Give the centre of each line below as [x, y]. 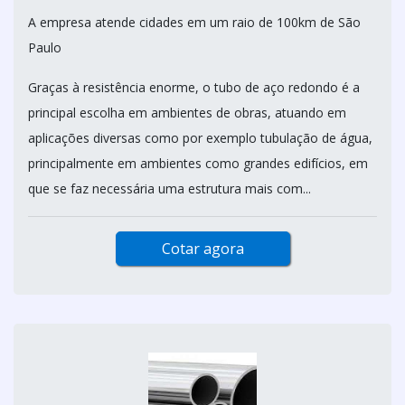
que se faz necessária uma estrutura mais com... [170, 188]
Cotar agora [202, 249]
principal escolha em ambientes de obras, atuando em [187, 113]
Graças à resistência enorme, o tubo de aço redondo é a [194, 87]
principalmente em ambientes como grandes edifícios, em [198, 163]
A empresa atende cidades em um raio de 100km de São [194, 22]
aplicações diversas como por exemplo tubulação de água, [200, 138]
